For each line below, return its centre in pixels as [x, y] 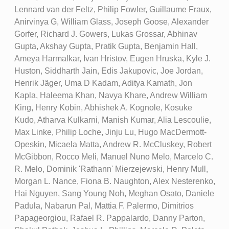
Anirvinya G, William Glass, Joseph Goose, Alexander [111, 22]
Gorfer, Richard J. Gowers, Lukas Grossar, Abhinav [106, 34]
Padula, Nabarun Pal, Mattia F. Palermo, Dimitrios [104, 206]
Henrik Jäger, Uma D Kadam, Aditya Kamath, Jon [103, 83]
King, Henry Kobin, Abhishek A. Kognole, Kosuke [103, 108]
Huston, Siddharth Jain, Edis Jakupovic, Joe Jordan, [108, 71]
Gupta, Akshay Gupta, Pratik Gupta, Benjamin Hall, [106, 47]
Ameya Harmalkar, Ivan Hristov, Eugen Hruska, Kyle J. [112, 59]
